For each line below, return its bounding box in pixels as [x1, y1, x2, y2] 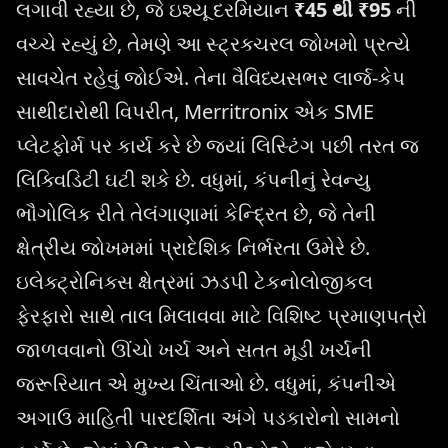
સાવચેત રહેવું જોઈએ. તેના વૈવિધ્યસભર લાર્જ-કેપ [16, 64, 405, 92]
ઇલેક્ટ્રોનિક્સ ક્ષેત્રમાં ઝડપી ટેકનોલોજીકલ [16, 268, 373, 296]
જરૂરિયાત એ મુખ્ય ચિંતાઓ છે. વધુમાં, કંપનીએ [16, 370, 396, 398]
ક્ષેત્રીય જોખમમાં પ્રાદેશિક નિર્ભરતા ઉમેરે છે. [16, 234, 370, 262]
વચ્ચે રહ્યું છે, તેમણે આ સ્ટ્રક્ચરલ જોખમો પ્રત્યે [16, 30, 410, 58]
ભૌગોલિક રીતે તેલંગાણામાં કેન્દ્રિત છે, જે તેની [16, 200, 376, 228]
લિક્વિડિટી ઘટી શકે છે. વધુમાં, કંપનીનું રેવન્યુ [16, 166, 370, 194]
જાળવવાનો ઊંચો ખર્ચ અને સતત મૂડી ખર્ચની [16, 336, 372, 364]
